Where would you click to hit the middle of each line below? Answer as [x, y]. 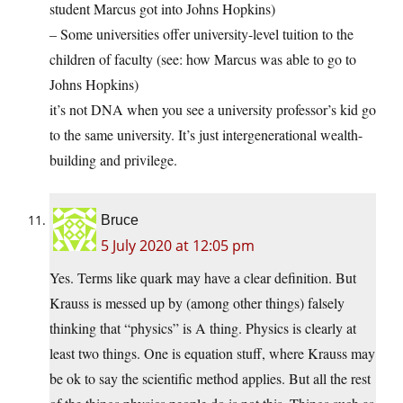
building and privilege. [113, 160]
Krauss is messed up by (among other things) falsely [197, 303]
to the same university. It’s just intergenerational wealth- [206, 135]
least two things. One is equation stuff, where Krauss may [212, 354]
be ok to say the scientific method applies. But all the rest [210, 379]
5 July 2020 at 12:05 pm [178, 246]
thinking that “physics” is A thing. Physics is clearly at [203, 328]
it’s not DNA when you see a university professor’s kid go [213, 110]
